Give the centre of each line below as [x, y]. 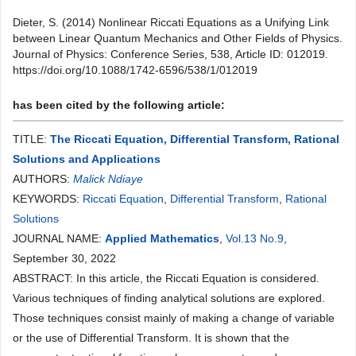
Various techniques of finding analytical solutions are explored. [169, 298]
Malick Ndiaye [108, 179]
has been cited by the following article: [119, 105]
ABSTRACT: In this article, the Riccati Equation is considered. [166, 278]
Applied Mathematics [162, 238]
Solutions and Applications [87, 159]
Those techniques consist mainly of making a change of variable [174, 318]
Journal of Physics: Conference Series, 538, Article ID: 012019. [170, 54]
